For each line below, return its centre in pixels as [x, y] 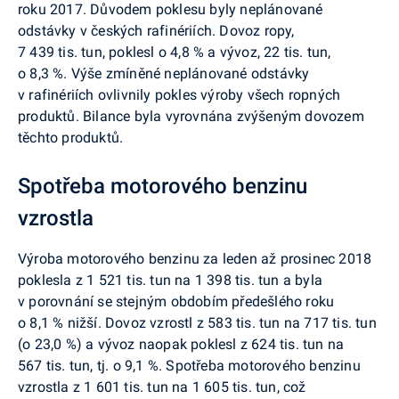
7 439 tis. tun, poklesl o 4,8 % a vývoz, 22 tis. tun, [175, 52]
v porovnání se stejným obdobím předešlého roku [176, 301]
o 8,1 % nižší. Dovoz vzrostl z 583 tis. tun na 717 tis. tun [197, 323]
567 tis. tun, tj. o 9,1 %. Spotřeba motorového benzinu [189, 366]
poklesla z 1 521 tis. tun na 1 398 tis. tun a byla [171, 280]
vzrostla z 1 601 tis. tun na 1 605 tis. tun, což [162, 387]
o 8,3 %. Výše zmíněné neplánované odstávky [164, 73]
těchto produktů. [71, 138]
